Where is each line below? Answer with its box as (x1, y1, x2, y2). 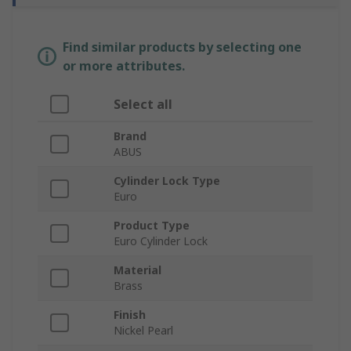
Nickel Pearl (114, 323, 173, 338)
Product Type (114, 218, 190, 233)
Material (114, 262, 161, 278)
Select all (114, 96, 172, 114)
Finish (114, 307, 146, 323)
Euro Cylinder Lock (114, 233, 208, 249)
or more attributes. (63, 57, 185, 75)
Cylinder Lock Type (114, 173, 220, 189)
